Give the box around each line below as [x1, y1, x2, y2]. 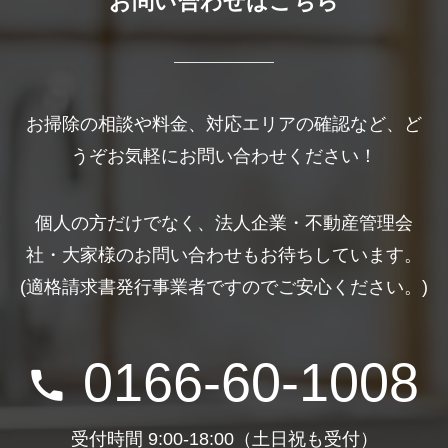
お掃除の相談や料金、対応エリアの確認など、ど [26, 113, 422, 134]
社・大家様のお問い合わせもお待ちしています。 [26, 245, 422, 266]
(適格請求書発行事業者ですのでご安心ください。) [20, 277, 428, 298]
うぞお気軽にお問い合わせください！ [71, 145, 377, 166]
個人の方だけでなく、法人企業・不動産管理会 [35, 213, 413, 234]
